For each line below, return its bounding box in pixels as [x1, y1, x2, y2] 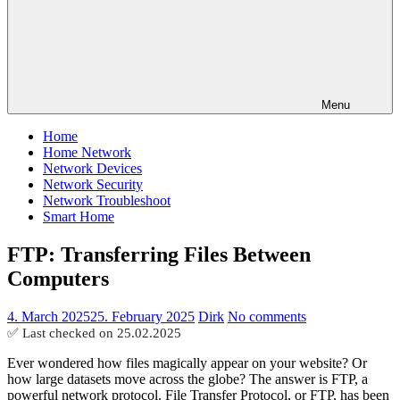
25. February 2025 [90, 308, 195, 324]
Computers [7, 266, 109, 290]
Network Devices [43, 161, 142, 176]
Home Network [43, 145, 131, 160]
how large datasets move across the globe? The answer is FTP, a [7, 371, 368, 387]
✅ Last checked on [7, 324, 117, 340]
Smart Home [43, 209, 114, 224]
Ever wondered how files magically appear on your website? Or [7, 354, 367, 371]
